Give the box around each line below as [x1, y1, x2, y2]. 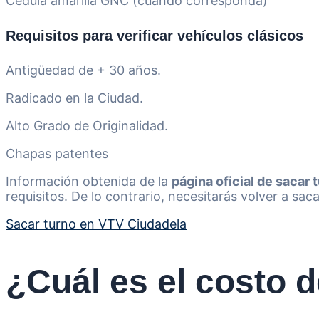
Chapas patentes [6, 146, 108, 162]
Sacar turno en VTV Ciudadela [6, 216, 187, 232]
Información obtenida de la [6, 174, 172, 189]
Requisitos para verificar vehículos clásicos [6, 27, 303, 43]
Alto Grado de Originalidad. [6, 118, 168, 134]
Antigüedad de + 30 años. [6, 63, 161, 78]
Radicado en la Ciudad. [6, 90, 143, 106]
